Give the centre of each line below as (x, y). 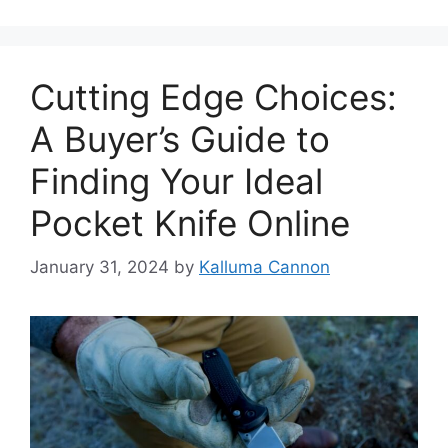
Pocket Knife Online (190, 222)
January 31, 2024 (99, 267)
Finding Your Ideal (176, 180)
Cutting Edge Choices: (213, 96)
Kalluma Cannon (264, 267)
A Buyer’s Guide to (180, 138)
